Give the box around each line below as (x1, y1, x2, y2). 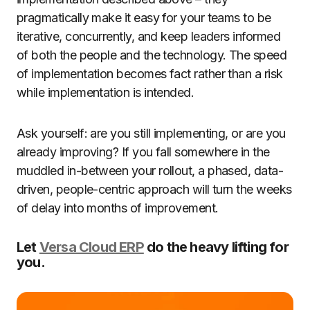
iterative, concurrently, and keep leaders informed (17, 29, 280, 44)
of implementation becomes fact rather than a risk (17, 66, 283, 81)
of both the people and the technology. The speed (17, 48, 287, 62)
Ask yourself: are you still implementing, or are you (17, 126, 286, 140)
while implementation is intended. (17, 85, 194, 100)
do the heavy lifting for (143, 239, 289, 255)
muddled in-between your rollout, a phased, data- (17, 163, 284, 178)
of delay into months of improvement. (17, 201, 219, 215)
